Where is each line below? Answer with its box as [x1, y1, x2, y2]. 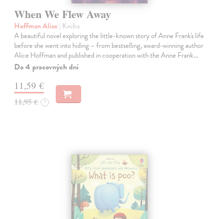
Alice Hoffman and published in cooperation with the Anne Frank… [14, 50, 198, 61]
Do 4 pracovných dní [14, 61, 79, 73]
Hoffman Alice [14, 21, 60, 32]
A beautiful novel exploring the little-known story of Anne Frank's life [14, 30, 204, 42]
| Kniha [59, 21, 80, 32]
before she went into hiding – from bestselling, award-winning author [14, 40, 204, 51]
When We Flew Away [14, 6, 111, 22]
